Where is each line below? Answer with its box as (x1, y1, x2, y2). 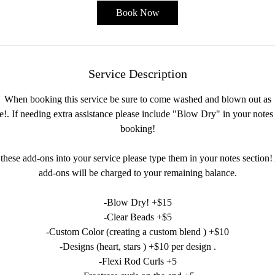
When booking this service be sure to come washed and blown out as (4, 94, 271, 104)
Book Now (115, 7, 160, 18)
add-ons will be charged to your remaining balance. (38, 168, 237, 178)
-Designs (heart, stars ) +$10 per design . (59, 241, 216, 252)
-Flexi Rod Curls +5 (98, 256, 177, 266)
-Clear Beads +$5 (103, 212, 172, 222)
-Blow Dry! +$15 (103, 197, 172, 207)
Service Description (88, 67, 187, 80)
